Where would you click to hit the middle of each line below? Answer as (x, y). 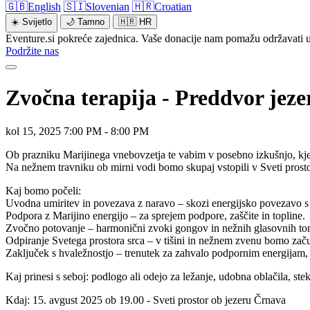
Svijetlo (37, 22)
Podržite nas (32, 51)
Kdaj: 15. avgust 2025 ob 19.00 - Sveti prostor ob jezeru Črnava (146, 300)
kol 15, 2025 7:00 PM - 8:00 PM (77, 131)
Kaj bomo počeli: (43, 190)
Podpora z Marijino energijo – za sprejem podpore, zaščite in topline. (155, 215)
